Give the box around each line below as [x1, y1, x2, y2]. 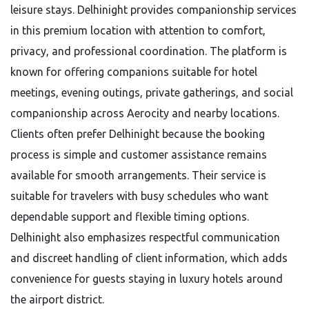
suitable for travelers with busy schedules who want [10, 190, 268, 202]
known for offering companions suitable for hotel [10, 66, 257, 78]
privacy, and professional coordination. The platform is [10, 45, 287, 57]
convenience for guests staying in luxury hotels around [10, 272, 283, 285]
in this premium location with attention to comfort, [10, 24, 266, 37]
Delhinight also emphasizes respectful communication [10, 231, 280, 243]
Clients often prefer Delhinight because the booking [10, 128, 265, 140]
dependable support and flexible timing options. [10, 210, 249, 223]
